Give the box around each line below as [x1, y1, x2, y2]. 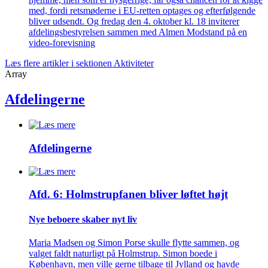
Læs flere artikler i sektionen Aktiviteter [5, 58, 154, 69]
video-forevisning [29, 38, 95, 48]
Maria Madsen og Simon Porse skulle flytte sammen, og [29, 237, 239, 248]
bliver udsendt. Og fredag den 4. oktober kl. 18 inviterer [29, 16, 239, 27]
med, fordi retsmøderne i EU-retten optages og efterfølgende [29, 5, 255, 16]
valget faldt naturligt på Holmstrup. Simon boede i [29, 248, 217, 258]
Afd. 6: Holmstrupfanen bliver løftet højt [29, 188, 228, 201]
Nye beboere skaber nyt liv [29, 214, 137, 224]
